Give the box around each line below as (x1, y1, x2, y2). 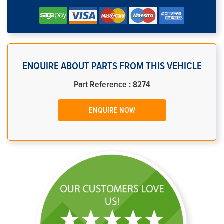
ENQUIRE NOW (88, 106, 135, 114)
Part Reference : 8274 (73, 80, 150, 89)
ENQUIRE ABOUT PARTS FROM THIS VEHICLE (22, 61, 202, 71)
